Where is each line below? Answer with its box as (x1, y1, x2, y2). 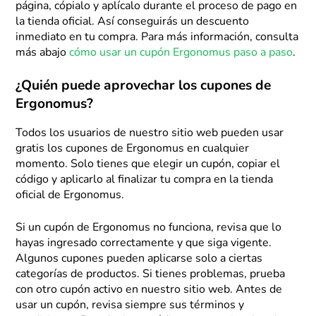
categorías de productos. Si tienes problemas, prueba (16, 269, 286, 281)
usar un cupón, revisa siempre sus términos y (16, 300, 245, 312)
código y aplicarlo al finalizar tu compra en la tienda (16, 174, 274, 186)
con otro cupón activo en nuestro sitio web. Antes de (16, 284, 283, 296)
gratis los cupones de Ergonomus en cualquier (16, 143, 250, 155)
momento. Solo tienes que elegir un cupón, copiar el (16, 159, 281, 171)
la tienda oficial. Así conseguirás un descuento (16, 16, 250, 28)
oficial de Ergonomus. (16, 190, 125, 202)
